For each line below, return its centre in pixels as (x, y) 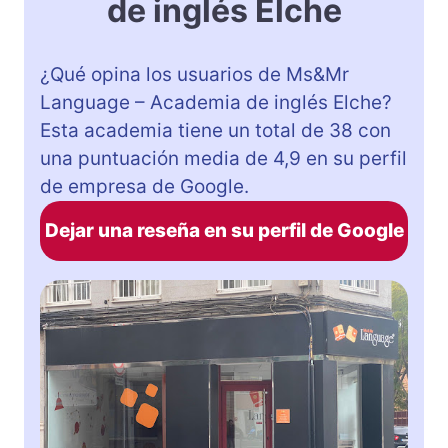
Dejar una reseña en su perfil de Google (224, 230)
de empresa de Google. (144, 186)
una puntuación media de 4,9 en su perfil (223, 158)
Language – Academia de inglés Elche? (216, 102)
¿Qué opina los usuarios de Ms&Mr (194, 74)
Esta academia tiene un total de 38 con (215, 130)
